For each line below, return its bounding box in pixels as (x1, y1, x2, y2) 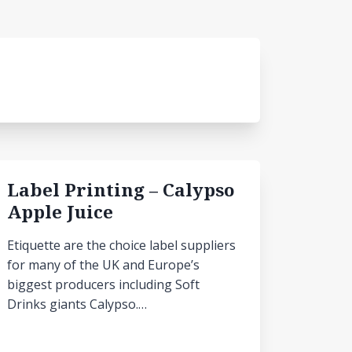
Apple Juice (7, 200, 113, 224)
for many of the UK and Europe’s (7, 256, 200, 273)
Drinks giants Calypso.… (7, 295, 147, 313)
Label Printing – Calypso (7, 178, 235, 202)
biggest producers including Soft (7, 276, 200, 293)
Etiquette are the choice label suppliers (7, 236, 236, 254)
